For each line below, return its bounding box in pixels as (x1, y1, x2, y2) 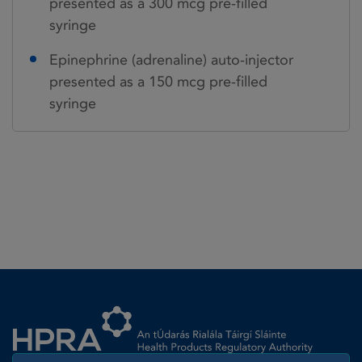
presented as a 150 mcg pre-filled (49, 73, 267, 91)
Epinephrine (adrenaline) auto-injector (49, 51, 293, 69)
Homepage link (11, 294, 101, 310)
